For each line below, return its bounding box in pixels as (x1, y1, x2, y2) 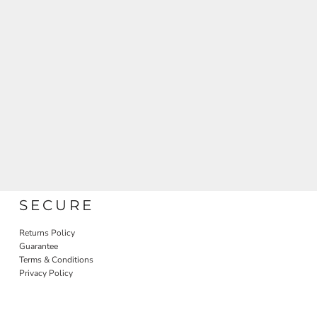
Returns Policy (19, 227, 76, 238)
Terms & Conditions (19, 254, 94, 265)
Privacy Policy (19, 267, 74, 279)
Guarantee (19, 241, 59, 252)
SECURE (19, 197, 95, 214)
